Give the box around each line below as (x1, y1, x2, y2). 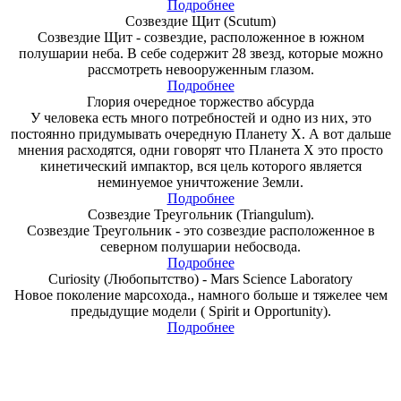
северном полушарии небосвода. (100, 238, 301, 254)
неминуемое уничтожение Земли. (98, 174, 303, 190)
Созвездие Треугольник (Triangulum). (87, 206, 314, 222)
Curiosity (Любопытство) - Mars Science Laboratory (48, 270, 353, 286)
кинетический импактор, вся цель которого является (39, 158, 362, 174)
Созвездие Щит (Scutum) (125, 13, 276, 29)
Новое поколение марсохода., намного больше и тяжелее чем (13, 286, 388, 303)
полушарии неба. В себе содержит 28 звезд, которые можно (18, 45, 383, 61)
